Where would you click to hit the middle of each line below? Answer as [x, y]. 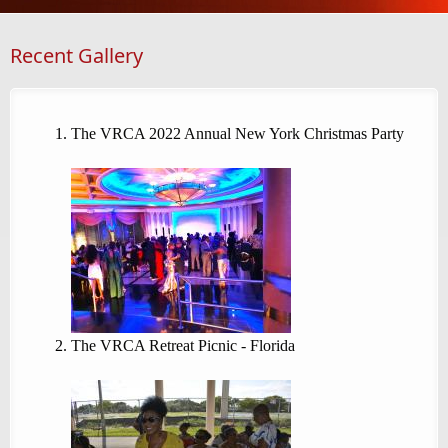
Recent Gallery [76, 56]
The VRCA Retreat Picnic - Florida [183, 346]
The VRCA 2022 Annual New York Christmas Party [237, 134]
